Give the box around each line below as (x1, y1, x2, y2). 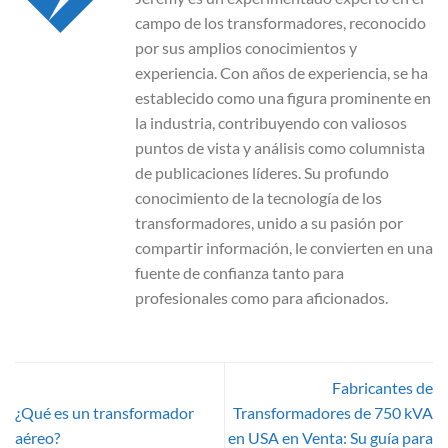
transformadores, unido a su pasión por (135, 212, 403, 232)
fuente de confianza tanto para (135, 262, 344, 282)
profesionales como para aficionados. (135, 287, 388, 307)
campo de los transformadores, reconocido (135, 12, 426, 32)
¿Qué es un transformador (15, 402, 194, 422)
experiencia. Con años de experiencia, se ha (135, 62, 428, 82)
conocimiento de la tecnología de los (135, 187, 382, 207)
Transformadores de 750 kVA (233, 402, 433, 422)
